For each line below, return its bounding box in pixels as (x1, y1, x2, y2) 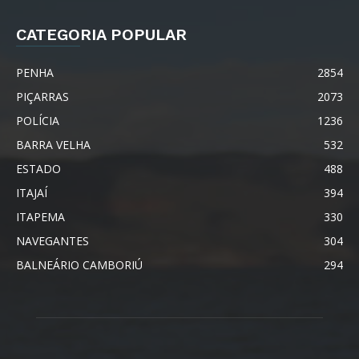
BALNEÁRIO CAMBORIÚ (16, 256, 143, 272)
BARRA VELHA (16, 136, 91, 152)
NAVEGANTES (16, 232, 89, 248)
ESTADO (16, 160, 61, 176)
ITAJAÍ (16, 184, 47, 200)
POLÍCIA (16, 112, 59, 128)
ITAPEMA (16, 208, 65, 224)
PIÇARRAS (16, 88, 69, 104)
